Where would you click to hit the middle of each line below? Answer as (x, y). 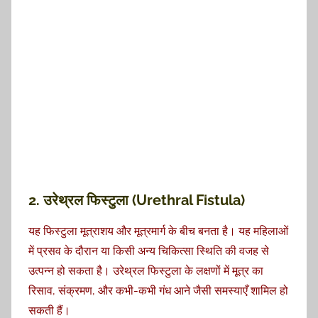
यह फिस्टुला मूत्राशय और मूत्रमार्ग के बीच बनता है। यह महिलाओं (158, 231)
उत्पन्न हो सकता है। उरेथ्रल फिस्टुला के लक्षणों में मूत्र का (146, 271)
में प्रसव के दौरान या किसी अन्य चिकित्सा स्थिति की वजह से (149, 251)
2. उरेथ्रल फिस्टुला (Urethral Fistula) (137, 201)
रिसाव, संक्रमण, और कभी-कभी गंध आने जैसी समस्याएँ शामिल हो (158, 291)
